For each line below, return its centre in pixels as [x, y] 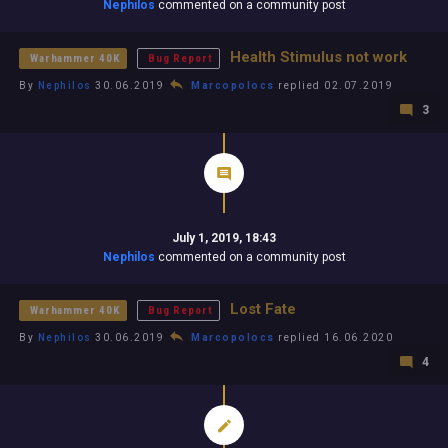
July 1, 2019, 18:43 [224, 238]
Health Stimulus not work [318, 57]
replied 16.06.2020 [333, 337]
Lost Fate [262, 309]
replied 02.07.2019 [333, 85]
